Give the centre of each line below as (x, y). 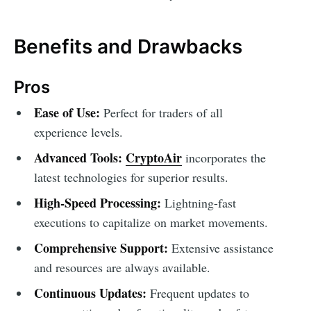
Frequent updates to (197, 293)
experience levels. (78, 132)
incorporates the (224, 158)
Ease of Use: (67, 113)
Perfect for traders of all (161, 113)
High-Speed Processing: (97, 203)
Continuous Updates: (90, 293)
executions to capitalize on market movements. (151, 222)
